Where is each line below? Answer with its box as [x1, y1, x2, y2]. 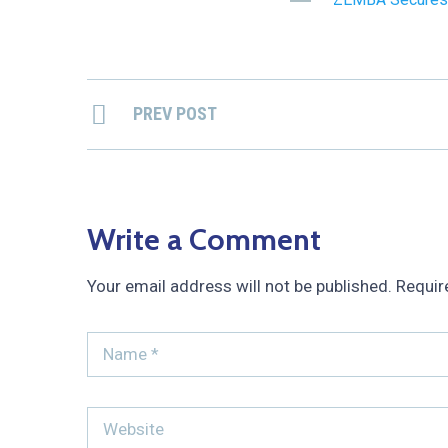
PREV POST [133, 103, 217, 125]
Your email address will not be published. [87, 276, 392, 297]
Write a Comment [87, 221, 321, 259]
